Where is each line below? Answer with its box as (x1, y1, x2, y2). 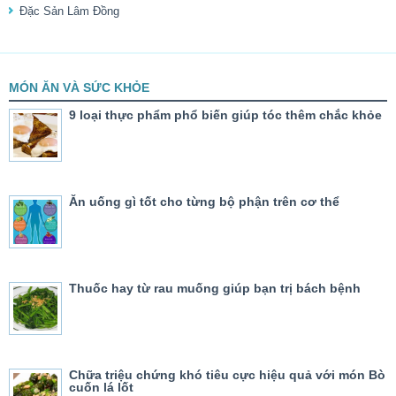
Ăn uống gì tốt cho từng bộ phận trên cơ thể (69, 194, 339, 209)
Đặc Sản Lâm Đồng (19, 4, 119, 19)
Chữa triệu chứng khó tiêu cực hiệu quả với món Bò (69, 368, 385, 383)
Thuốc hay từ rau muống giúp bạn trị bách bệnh (69, 281, 361, 296)
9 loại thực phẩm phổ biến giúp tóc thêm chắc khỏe (69, 108, 382, 123)
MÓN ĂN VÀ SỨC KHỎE (9, 80, 149, 95)
